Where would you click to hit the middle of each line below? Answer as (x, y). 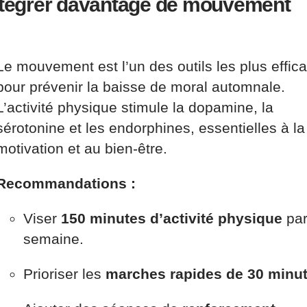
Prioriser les (64, 273)
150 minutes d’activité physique (172, 218)
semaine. (53, 238)
